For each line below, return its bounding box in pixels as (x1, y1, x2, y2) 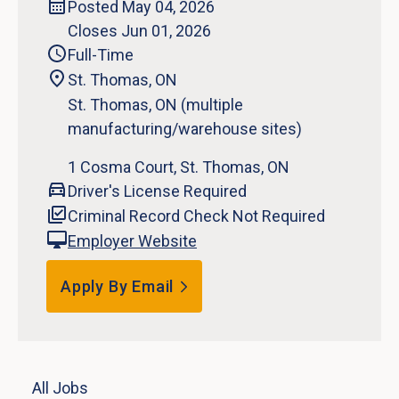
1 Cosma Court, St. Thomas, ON (68, 158, 289, 176)
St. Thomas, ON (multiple (68, 95, 243, 114)
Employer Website (68, 232, 197, 250)
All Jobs (32, 378, 88, 397)
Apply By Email (61, 277, 175, 296)
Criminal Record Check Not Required (68, 207, 325, 225)
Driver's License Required (68, 182, 247, 200)
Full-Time (68, 45, 134, 64)
